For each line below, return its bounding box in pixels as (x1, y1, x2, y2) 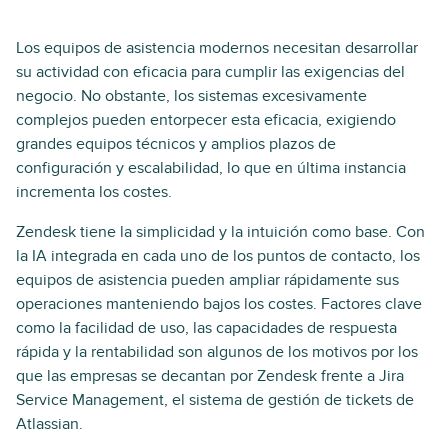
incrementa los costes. (16, 182, 172, 202)
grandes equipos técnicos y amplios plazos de (16, 134, 336, 154)
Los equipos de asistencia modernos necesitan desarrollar (16, 38, 418, 58)
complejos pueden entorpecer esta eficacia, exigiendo (16, 110, 396, 130)
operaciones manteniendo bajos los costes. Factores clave (16, 294, 422, 314)
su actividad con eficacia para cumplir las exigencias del (16, 62, 405, 82)
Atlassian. (16, 414, 83, 434)
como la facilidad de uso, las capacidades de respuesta (16, 318, 397, 338)
